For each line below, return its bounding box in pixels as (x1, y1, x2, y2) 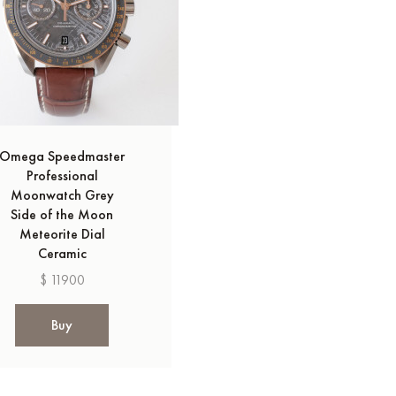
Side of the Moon (11, 205, 114, 224)
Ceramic (37, 244, 87, 263)
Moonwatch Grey (10, 186, 114, 204)
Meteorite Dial (19, 225, 105, 243)
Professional (26, 166, 98, 185)
